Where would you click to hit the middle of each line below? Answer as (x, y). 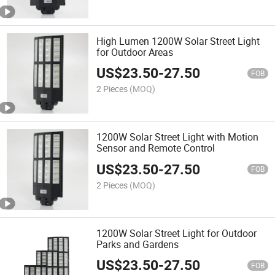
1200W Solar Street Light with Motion (178, 137)
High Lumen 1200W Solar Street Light (178, 41)
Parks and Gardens (138, 244)
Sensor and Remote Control (156, 148)
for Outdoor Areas (135, 52)
